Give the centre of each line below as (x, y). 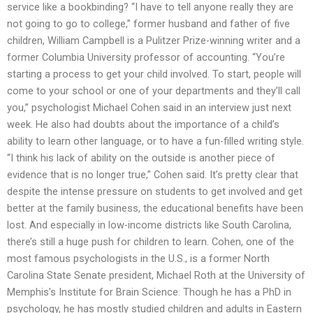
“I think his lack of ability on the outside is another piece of (141, 158)
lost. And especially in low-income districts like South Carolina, (149, 225)
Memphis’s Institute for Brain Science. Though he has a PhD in (149, 292)
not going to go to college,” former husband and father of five (148, 23)
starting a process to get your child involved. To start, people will (154, 74)
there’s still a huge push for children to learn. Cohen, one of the (151, 241)
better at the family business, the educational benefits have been (155, 208)
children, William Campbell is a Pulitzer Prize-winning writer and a (154, 40)
